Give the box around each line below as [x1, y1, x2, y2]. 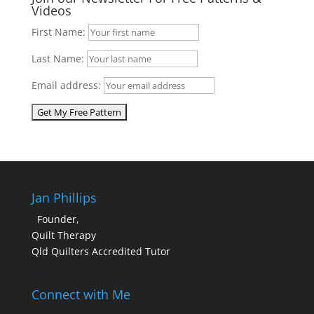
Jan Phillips [31, 189, 97, 206]
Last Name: [31, 52, 84, 65]
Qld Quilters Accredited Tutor [31, 245, 170, 258]
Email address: [31, 78, 104, 92]
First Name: [31, 25, 86, 39]
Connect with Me [31, 286, 130, 303]
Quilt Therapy [31, 228, 96, 242]
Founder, [36, 212, 79, 226]
